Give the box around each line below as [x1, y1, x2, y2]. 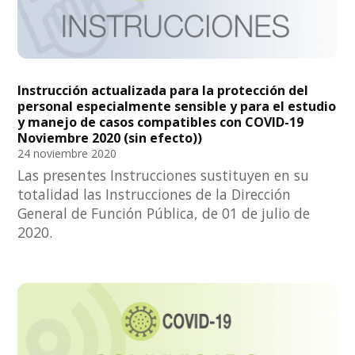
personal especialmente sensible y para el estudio [17, 97, 337, 115]
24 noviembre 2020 [17, 145, 117, 161]
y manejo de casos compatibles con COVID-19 [17, 113, 304, 131]
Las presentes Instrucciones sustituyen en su [17, 165, 310, 185]
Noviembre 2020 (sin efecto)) [17, 128, 203, 147]
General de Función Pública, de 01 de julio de [17, 203, 311, 223]
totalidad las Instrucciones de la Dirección [17, 184, 292, 204]
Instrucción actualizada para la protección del [17, 81, 309, 99]
